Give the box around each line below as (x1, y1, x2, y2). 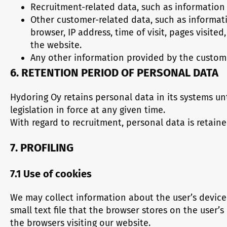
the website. (30, 40, 82, 51)
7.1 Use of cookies (10, 168, 92, 180)
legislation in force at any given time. (10, 104, 165, 116)
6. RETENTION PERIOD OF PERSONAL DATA (10, 66, 218, 80)
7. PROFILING (10, 141, 73, 155)
